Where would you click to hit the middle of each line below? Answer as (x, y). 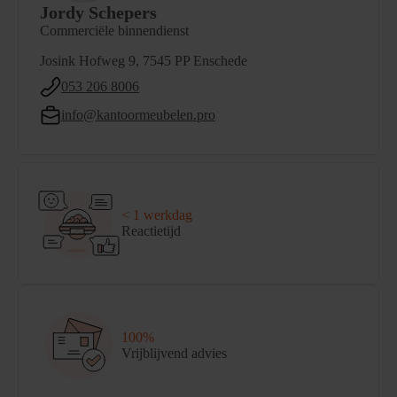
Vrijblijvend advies (174, 354)
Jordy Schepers (98, 13)
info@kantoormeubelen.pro (138, 115)
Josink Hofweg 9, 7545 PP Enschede (144, 61)
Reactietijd (151, 231)
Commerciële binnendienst (114, 31)
